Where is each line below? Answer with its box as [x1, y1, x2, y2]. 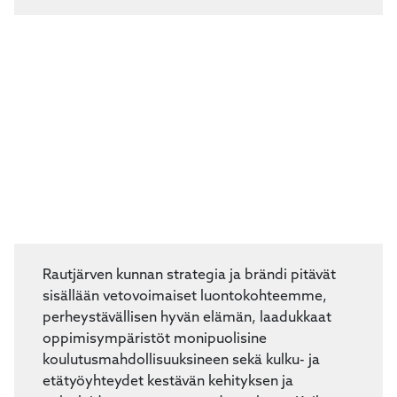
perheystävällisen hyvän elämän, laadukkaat [43, 348, 331, 363]
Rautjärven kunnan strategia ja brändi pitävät [43, 306, 336, 321]
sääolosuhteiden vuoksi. [43, 13, 202, 28]
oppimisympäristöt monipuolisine [43, 370, 267, 385]
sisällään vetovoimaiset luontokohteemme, [43, 327, 327, 342]
